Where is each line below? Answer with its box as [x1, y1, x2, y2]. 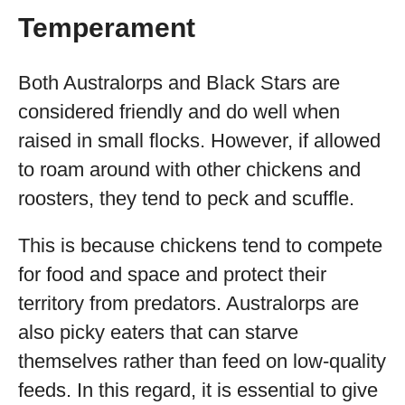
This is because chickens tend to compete [18, 234, 382, 257]
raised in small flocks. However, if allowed [18, 129, 381, 152]
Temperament [18, 13, 195, 42]
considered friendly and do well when [18, 100, 340, 123]
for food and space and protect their [18, 263, 326, 286]
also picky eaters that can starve [18, 321, 298, 344]
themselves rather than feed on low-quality [18, 350, 386, 372]
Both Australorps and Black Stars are [18, 71, 340, 94]
